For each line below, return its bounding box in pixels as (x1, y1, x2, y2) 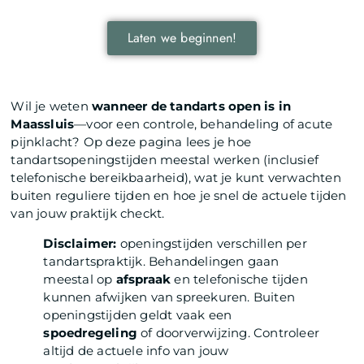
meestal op (43, 271, 116, 287)
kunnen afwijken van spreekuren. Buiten (43, 288, 296, 305)
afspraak (115, 271, 171, 287)
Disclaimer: (43, 235, 117, 251)
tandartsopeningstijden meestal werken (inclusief (11, 151, 319, 167)
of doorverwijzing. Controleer (137, 324, 320, 340)
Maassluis (11, 115, 75, 132)
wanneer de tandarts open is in (92, 97, 292, 114)
